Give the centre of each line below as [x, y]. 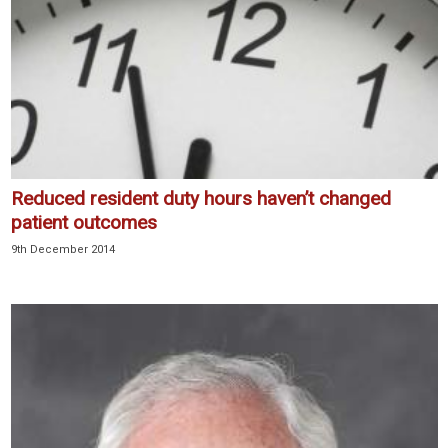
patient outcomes [84, 223]
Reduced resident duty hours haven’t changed [201, 199]
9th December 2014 [63, 250]
